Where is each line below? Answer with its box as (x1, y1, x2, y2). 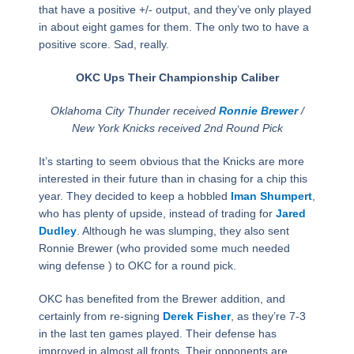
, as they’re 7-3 (230, 310, 306, 323)
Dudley (38, 224, 77, 238)
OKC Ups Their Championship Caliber (75, 71, 279, 85)
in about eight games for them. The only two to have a (38, 21, 309, 34)
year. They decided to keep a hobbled (38, 190, 231, 203)
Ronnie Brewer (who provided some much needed (38, 242, 290, 255)
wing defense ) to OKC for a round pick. (38, 259, 236, 273)
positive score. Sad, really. (38, 38, 169, 51)
